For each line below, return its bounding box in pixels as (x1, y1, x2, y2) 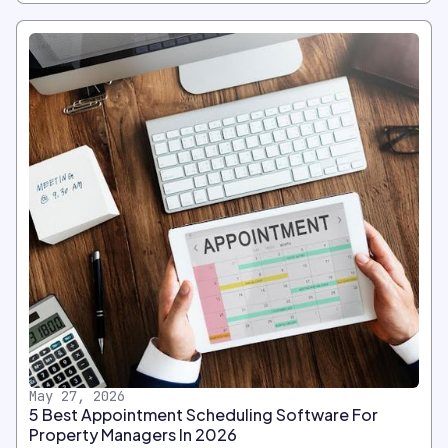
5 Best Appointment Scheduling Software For (29, 403, 378, 425)
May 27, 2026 (29, 386, 125, 405)
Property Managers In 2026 (29, 423, 237, 445)
